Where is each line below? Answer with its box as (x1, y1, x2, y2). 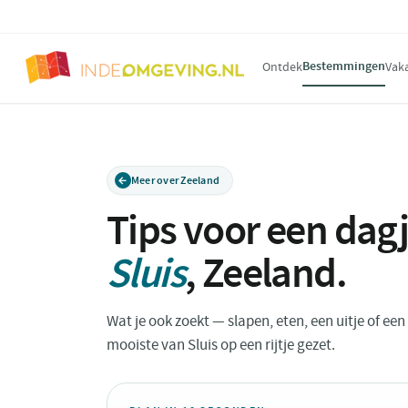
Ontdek (262, 58, 302, 75)
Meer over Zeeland (131, 173, 220, 188)
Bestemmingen (302, 57, 385, 75)
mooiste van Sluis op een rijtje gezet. (107, 335, 335, 354)
